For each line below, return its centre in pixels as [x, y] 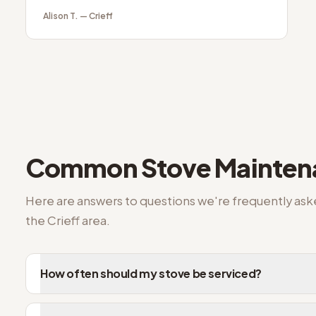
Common [83, 168]
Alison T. [61, 16]
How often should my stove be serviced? [151, 273]
